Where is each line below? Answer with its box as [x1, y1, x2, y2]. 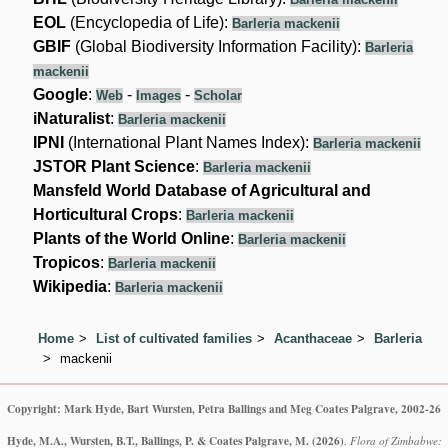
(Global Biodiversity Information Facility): [71, 37, 366, 55]
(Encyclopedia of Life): [66, 13, 233, 31]
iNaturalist [33, 109, 111, 127]
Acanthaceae [274, 330, 353, 346]
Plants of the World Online [33, 229, 231, 247]
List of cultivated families [96, 330, 253, 346]
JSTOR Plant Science [33, 157, 196, 175]
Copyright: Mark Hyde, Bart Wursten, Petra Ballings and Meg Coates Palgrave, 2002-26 [7, 400, 441, 418]
